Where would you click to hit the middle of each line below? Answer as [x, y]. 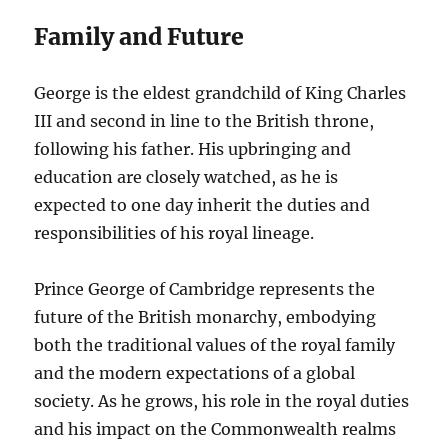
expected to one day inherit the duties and [202, 204]
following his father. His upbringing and [193, 148]
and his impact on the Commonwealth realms [215, 428]
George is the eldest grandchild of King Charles [220, 92]
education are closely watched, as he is [186, 176]
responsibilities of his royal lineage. [174, 232]
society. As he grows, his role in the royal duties [222, 400]
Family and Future [139, 36]
